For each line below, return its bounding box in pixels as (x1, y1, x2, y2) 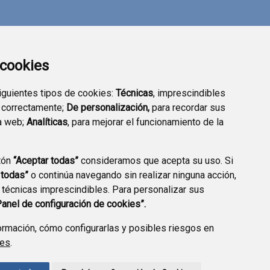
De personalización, (66, 102, 149, 113)
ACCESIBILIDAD (64, 247, 117, 256)
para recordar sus (149, 102, 225, 113)
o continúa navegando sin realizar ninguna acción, (28, 169, 236, 181)
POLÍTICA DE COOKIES (124, 247, 199, 256)
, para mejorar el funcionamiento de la (67, 116, 224, 128)
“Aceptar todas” (13, 155, 78, 166)
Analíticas (27, 116, 67, 128)
